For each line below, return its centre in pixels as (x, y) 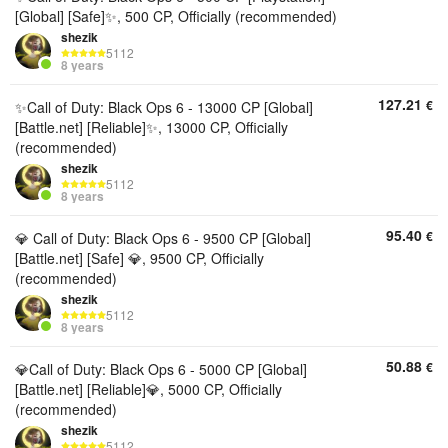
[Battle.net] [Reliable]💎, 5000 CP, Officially (148, 389)
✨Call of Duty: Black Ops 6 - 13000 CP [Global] (164, 107)
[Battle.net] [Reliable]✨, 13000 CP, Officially (151, 127)
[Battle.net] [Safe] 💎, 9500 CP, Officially (139, 258)
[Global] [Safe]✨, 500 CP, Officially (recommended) (176, 16)
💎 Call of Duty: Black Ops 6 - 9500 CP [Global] (163, 238)
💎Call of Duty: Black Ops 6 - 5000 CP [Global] (161, 369)
